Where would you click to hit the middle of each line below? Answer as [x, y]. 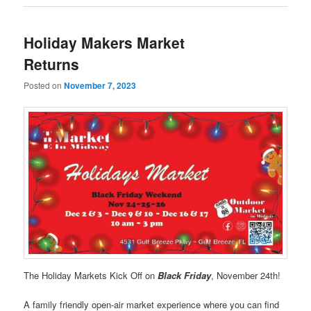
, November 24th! [246, 276]
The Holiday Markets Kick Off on [91, 276]
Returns [52, 64]
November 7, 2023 [100, 86]
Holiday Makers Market [104, 43]
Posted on [44, 85]
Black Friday [185, 276]
